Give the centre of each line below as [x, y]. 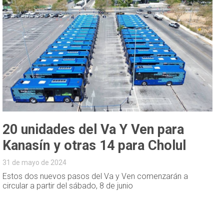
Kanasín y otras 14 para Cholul [94, 145]
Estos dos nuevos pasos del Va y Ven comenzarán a [95, 176]
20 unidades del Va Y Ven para [93, 129]
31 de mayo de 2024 [35, 162]
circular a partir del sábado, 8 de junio [68, 185]
